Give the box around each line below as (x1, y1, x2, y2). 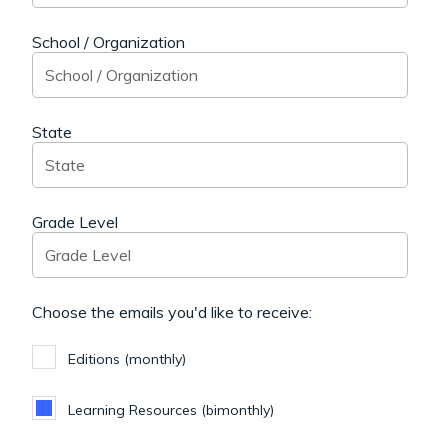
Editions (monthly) (68, 349, 186, 368)
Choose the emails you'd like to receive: (32, 302, 312, 323)
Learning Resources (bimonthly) (68, 400, 274, 419)
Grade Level (32, 212, 118, 233)
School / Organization (32, 32, 185, 53)
